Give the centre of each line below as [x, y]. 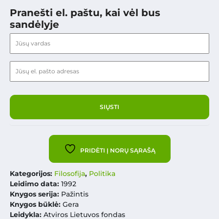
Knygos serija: [35, 194]
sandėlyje [34, 25]
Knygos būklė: [36, 205]
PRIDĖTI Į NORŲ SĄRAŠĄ [118, 151]
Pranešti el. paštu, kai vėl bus [85, 13]
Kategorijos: [32, 174]
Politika [102, 174]
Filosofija [70, 174]
